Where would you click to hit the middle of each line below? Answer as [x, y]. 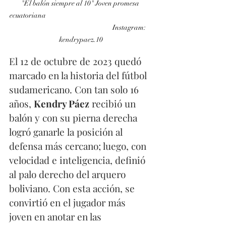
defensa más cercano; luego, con [79, 146]
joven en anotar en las [56, 217]
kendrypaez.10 [81, 40]
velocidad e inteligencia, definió [78, 160]
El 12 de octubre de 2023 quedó [76, 61]
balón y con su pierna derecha [74, 118]
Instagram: [81, 28]
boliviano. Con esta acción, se [73, 188]
